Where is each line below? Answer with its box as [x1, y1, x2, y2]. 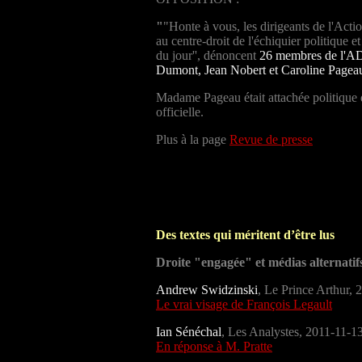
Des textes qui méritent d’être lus [156, 227, 335, 242]
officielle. [156, 104, 204, 119]
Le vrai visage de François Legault [156, 297, 332, 311]
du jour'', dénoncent [156, 48, 259, 62]
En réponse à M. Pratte [156, 339, 272, 353]
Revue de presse [229, 132, 313, 146]
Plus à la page [156, 132, 229, 146]
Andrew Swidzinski [156, 282, 258, 297]
